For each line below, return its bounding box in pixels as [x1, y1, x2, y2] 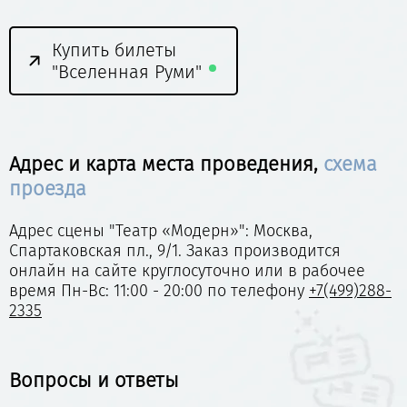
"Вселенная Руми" [52, 61, 207, 84]
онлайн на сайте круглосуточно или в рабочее [9, 261, 365, 282]
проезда [9, 176, 86, 202]
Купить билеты [52, 39, 176, 62]
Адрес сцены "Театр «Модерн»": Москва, [9, 221, 313, 242]
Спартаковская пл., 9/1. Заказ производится [9, 241, 341, 262]
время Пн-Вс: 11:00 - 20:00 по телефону [9, 281, 309, 302]
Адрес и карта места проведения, [9, 152, 323, 177]
